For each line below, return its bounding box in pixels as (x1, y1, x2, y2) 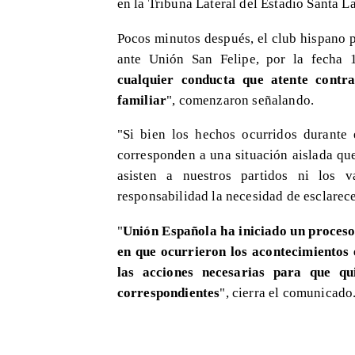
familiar (116, 91, 167, 108)
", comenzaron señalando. (166, 91, 315, 108)
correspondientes (116, 284, 220, 300)
